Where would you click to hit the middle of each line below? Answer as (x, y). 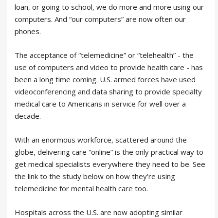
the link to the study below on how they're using (95, 176)
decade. (28, 116)
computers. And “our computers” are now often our (100, 19)
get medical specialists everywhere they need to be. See (110, 164)
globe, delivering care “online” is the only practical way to (109, 152)
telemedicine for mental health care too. (81, 188)
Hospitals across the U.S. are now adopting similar (99, 212)
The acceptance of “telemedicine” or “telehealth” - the (104, 55)
